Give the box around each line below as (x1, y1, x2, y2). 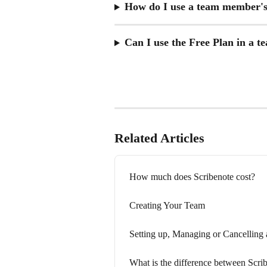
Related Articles (114, 131, 204, 146)
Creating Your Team (129, 200, 205, 211)
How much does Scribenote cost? (129, 172, 255, 182)
